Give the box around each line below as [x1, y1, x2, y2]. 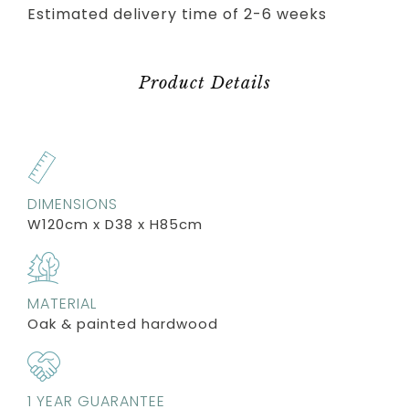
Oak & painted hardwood [27, 313, 218, 333]
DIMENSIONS [27, 193, 118, 215]
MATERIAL [27, 292, 97, 314]
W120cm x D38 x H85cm [27, 214, 203, 234]
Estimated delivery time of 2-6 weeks [27, 3, 327, 25]
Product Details [138, 72, 271, 93]
